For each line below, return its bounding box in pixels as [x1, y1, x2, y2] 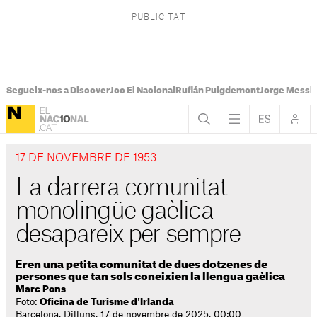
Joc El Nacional [109, 86, 175, 95]
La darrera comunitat [16, 176, 227, 200]
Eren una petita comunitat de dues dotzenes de [16, 259, 268, 270]
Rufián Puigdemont [175, 86, 260, 95]
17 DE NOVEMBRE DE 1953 [16, 153, 157, 164]
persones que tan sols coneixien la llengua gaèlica [16, 271, 286, 282]
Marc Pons [16, 284, 67, 294]
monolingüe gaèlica [16, 200, 213, 224]
